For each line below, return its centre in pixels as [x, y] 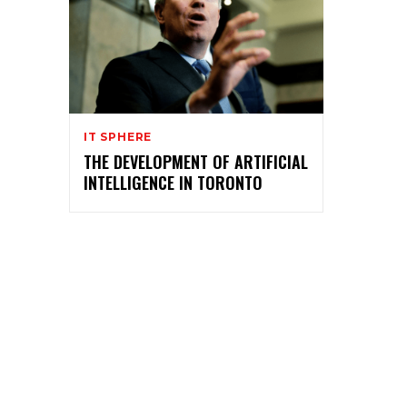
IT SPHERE [118, 136]
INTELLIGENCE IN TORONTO [173, 182]
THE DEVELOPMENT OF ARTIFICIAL [196, 161]
